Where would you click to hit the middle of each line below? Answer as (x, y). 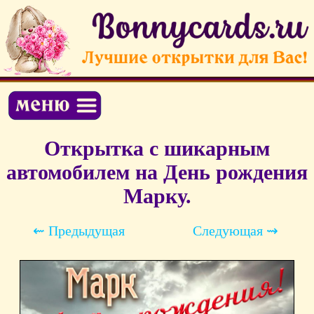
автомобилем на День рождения (157, 172)
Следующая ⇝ (235, 231)
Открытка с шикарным (157, 149)
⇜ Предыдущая (78, 231)
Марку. (157, 196)
